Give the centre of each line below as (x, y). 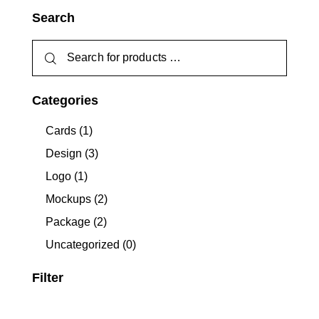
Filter (48, 277)
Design (64, 153)
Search (53, 17)
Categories (65, 100)
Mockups (69, 199)
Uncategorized (83, 244)
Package (68, 221)
